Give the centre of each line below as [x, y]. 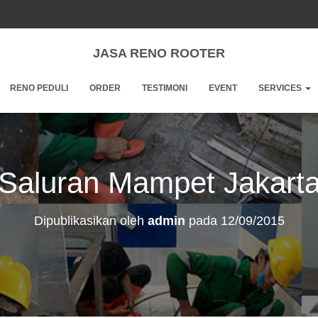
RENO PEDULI [39, 88]
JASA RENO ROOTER [159, 53]
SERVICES [281, 88]
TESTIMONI [165, 88]
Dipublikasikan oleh [91, 221]
